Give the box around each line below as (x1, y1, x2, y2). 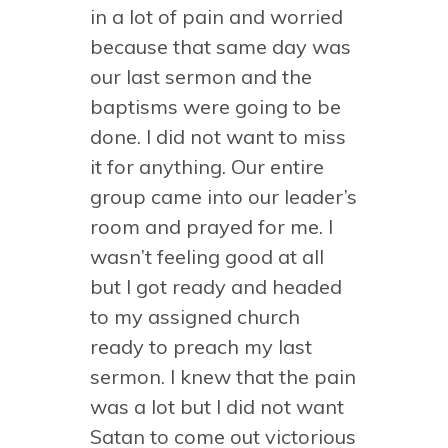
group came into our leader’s (90, 184, 357, 209)
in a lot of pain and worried (90, 4, 343, 29)
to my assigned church (90, 304, 300, 329)
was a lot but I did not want (90, 394, 344, 419)
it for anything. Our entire (90, 154, 324, 179)
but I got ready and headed (90, 274, 342, 299)
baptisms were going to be (90, 94, 341, 119)
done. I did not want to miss (90, 124, 346, 149)
